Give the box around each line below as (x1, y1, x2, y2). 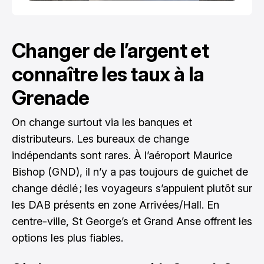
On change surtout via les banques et (12, 115, 192, 128)
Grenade (12, 85, 90, 110)
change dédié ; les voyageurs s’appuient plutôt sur (12, 181, 252, 194)
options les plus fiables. (12, 231, 123, 244)
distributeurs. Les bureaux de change (12, 132, 189, 145)
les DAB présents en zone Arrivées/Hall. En (12, 198, 219, 211)
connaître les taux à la (12, 61, 204, 86)
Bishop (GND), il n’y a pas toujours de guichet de (12, 165, 248, 178)
